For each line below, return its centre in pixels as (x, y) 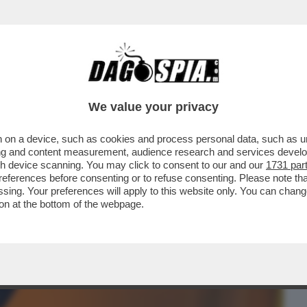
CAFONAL (105, 87)
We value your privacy (153, 107)
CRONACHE (176, 87)
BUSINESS (37, 87)
